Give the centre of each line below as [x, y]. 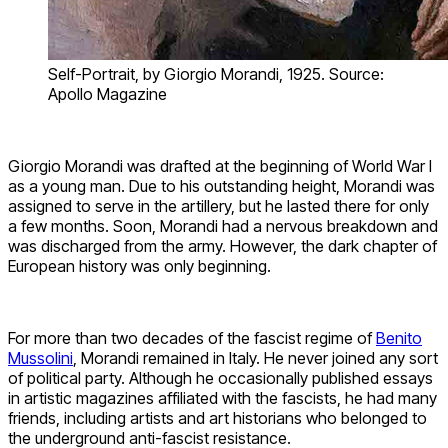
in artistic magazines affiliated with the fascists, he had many [222, 397]
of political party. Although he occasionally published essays [220, 377]
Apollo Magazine [107, 93]
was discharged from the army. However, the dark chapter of [222, 245]
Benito [399, 337]
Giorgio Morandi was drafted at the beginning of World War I [220, 165]
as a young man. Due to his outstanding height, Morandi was [221, 185]
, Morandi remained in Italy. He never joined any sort [255, 357]
